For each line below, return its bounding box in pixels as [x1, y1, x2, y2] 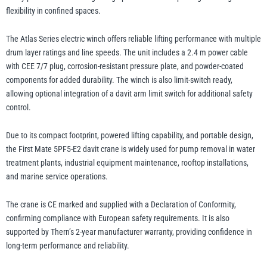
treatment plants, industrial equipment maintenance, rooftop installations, [6, 158, 249, 168]
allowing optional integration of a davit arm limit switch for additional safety [6, 89, 253, 99]
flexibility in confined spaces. [6, 6, 101, 16]
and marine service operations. [6, 172, 108, 182]
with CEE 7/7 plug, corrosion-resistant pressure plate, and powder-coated [6, 61, 244, 72]
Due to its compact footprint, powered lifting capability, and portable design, [6, 131, 253, 141]
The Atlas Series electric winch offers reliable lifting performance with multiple [6, 34, 261, 44]
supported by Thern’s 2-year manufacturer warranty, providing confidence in [6, 227, 252, 237]
